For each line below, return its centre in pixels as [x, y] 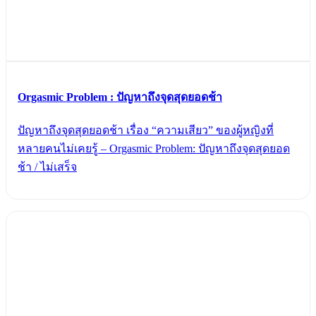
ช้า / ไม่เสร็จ [47, 167]
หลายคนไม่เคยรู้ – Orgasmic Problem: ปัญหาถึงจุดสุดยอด [154, 149]
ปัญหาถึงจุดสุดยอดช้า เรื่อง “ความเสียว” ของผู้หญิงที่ [146, 130]
